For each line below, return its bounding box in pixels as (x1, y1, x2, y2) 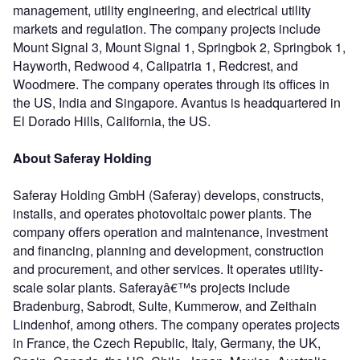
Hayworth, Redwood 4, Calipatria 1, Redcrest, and (13, 55, 298, 75)
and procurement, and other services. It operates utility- (13, 259, 323, 278)
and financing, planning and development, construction (13, 240, 324, 260)
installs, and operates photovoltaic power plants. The (13, 203, 312, 223)
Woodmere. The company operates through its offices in (13, 74, 329, 93)
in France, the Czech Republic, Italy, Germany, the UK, (13, 333, 321, 352)
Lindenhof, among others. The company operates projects (13, 314, 340, 333)
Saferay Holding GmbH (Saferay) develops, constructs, (13, 185, 324, 204)
